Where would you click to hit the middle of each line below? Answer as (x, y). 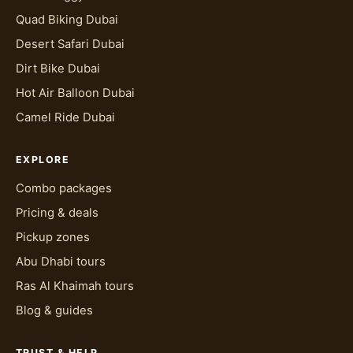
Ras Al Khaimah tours (75, 286)
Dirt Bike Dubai (58, 68)
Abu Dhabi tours (61, 261)
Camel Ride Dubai (65, 117)
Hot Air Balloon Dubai (75, 93)
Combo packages (64, 188)
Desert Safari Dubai (70, 44)
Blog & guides (54, 310)
